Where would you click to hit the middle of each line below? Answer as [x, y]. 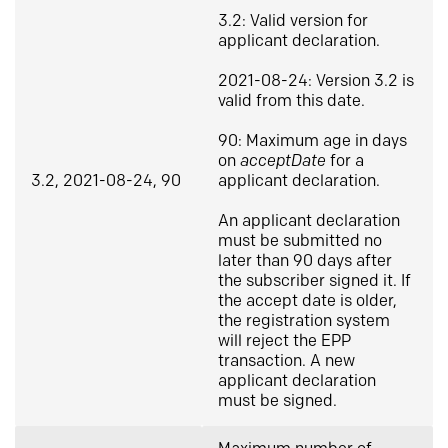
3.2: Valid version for [293, 21]
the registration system [304, 321]
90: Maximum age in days [312, 141]
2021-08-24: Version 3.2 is [316, 81]
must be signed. [277, 401]
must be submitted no [300, 241]
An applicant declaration [309, 221]
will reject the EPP [284, 341]
